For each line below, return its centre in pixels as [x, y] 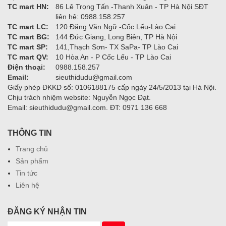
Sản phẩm [32, 161]
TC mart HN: [28, 6]
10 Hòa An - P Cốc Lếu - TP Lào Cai [113, 57]
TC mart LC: [28, 26]
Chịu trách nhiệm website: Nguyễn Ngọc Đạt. [79, 97]
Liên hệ [27, 185]
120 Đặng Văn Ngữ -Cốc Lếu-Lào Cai [116, 26]
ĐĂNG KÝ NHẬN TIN [47, 211]
